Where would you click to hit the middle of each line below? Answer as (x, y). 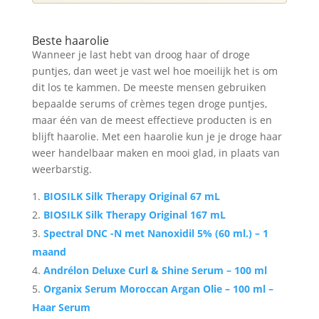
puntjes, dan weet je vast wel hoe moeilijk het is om (155, 70)
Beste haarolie (70, 40)
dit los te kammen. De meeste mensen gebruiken (149, 87)
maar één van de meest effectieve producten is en (152, 120)
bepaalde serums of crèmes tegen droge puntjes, (149, 103)
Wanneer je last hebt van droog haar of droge (141, 54)
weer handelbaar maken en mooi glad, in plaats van (156, 152)
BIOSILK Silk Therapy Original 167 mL (134, 214)
